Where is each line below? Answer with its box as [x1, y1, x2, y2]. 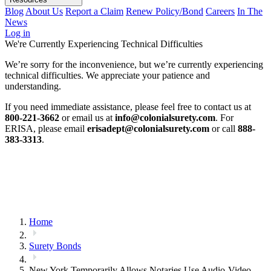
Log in [5, 28, 30, 38]
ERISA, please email [5, 123, 87, 134]
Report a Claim [65, 6, 123, 16]
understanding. [5, 81, 61, 91]
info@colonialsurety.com [115, 113, 215, 123]
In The [237, 6, 263, 16]
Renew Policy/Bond [126, 6, 203, 16]
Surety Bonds [29, 241, 81, 251]
